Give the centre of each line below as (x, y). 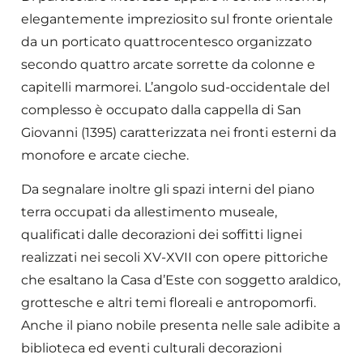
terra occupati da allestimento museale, (149, 212)
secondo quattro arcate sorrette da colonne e (168, 64)
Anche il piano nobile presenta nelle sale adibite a (181, 326)
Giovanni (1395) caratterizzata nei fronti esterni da (179, 132)
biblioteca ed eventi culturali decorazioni (152, 348)
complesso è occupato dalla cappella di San (161, 110)
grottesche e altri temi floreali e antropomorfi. (169, 303)
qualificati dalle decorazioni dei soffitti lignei (162, 235)
